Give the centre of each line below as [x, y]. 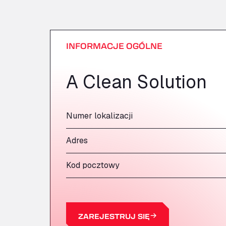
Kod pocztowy [93, 165]
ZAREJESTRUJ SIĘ [114, 216]
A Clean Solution [136, 82]
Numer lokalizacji [99, 116]
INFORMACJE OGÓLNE [114, 46]
